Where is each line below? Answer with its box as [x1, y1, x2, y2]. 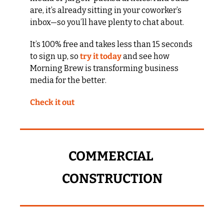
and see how [121, 51, 169, 61]
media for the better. [30, 75, 108, 85]
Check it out [30, 97, 74, 107]
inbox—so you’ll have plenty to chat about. [30, 17, 184, 27]
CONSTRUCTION [61, 170, 162, 186]
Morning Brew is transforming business [30, 63, 178, 73]
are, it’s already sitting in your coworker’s [30, 5, 181, 15]
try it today [80, 51, 121, 61]
